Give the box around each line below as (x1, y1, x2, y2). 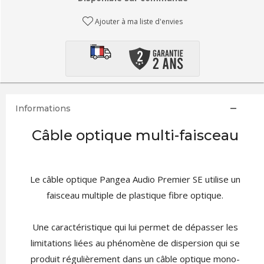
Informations (15, 103, 71, 114)
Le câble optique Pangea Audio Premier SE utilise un (29, 173, 240, 185)
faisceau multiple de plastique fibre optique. (47, 189, 223, 201)
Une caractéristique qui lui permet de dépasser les (32, 221, 238, 233)
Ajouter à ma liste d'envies (95, 16, 183, 27)
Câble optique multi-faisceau (31, 127, 239, 144)
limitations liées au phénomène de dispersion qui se (30, 237, 240, 249)
